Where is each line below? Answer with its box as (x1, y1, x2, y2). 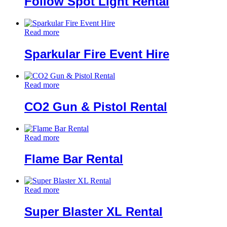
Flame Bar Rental (24, 152, 123, 166)
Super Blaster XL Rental (24, 205, 163, 219)
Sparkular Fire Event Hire (24, 47, 169, 61)
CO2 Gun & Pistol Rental (24, 99, 167, 113)
